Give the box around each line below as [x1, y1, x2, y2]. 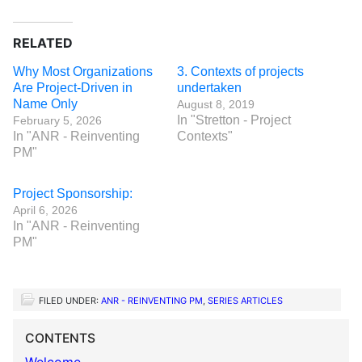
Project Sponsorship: [13, 187, 133, 200]
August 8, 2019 [177, 98, 255, 111]
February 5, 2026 [13, 114, 102, 127]
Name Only [13, 97, 78, 111]
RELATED [13, 35, 73, 51]
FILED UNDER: [39, 295, 101, 306]
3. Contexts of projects [177, 65, 304, 78]
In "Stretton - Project [177, 113, 291, 127]
